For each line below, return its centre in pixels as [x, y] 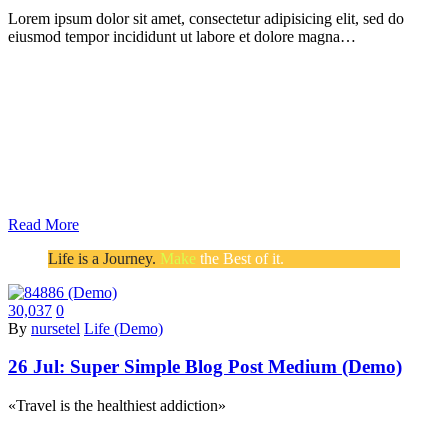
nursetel [55, 328]
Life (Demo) [123, 328]
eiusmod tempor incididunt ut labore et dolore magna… [182, 36]
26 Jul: [39, 367]
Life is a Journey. [102, 258]
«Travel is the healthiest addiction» [117, 405]
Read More [43, 224]
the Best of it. [240, 258]
